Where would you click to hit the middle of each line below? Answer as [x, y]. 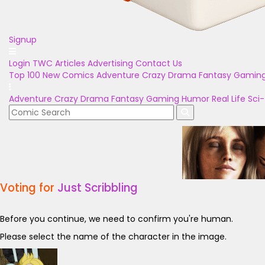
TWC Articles [59, 63]
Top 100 [25, 75]
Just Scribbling [98, 188]
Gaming [163, 99]
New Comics [68, 75]
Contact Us [159, 63]
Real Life [229, 99]
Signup [23, 40]
